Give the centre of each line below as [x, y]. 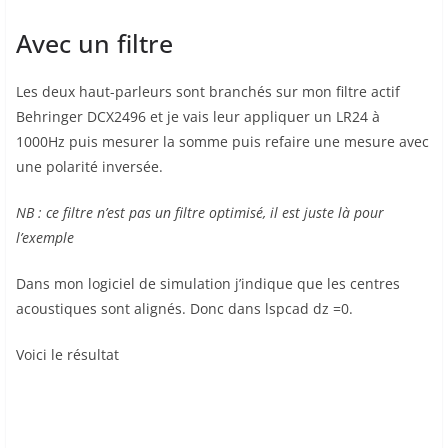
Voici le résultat [67, 355]
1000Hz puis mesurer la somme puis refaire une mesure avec [222, 142]
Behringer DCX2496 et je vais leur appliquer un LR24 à [198, 117]
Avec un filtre [94, 43]
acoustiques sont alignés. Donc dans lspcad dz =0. [184, 309]
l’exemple [45, 238]
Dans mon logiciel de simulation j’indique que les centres [208, 284]
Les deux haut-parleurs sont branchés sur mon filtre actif [208, 92]
